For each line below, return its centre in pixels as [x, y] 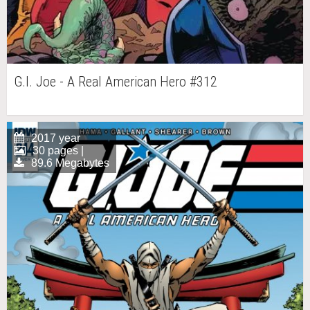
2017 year [56, 138]
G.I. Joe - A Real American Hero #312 [116, 81]
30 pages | [58, 150]
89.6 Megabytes [70, 163]
